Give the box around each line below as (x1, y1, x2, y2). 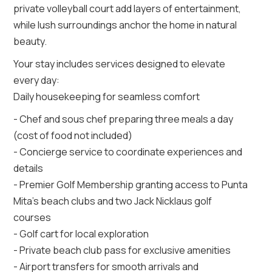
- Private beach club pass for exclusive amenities (13, 243, 231, 257)
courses (13, 210, 52, 224)
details (13, 161, 44, 175)
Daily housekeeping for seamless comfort (13, 89, 200, 103)
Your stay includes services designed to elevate (13, 56, 226, 70)
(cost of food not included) (13, 128, 133, 142)
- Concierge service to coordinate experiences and (13, 144, 243, 158)
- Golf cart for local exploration (13, 226, 149, 240)
